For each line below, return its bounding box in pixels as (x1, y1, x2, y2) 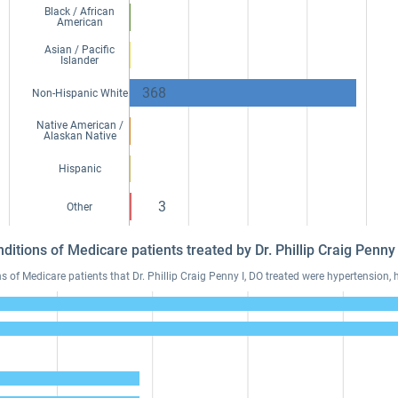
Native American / (36, 119, 123, 132)
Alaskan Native (43, 130, 116, 143)
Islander (60, 54, 99, 67)
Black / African (44, 5, 115, 19)
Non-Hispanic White (31, 86, 128, 99)
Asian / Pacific (44, 44, 115, 56)
